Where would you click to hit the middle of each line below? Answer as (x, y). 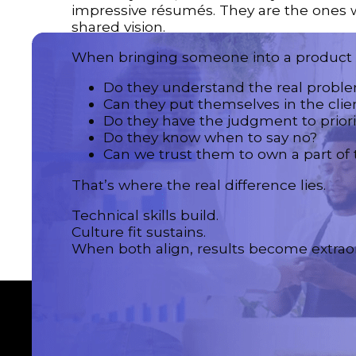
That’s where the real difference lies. (199, 184)
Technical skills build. (145, 215)
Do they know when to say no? (210, 137)
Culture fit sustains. (139, 232)
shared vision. (118, 26)
